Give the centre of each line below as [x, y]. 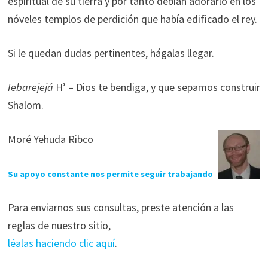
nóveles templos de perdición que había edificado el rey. [132, 19]
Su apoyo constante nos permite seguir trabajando [110, 174]
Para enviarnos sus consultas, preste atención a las [121, 207]
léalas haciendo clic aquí [61, 243]
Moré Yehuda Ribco [50, 139]
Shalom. [25, 105]
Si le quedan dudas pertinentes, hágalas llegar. [111, 53]
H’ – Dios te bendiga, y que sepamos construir [156, 87]
